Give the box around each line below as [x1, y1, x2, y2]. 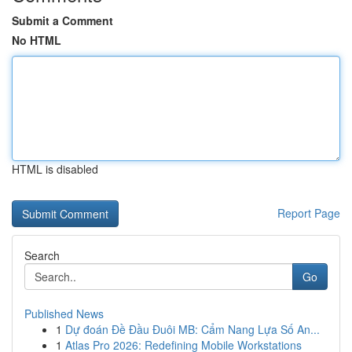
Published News [24, 306, 104, 321]
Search [24, 247, 60, 263]
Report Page [277, 205, 340, 221]
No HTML [12, 32, 61, 48]
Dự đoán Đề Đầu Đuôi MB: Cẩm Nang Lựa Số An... [65, 321, 320, 337]
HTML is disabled [12, 161, 98, 177]
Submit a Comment [12, 13, 113, 28]
